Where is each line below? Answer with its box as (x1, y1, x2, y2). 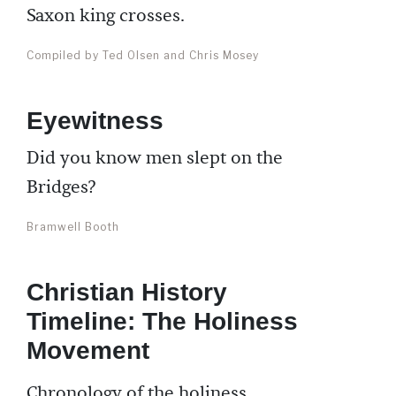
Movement (27, 337, 149, 364)
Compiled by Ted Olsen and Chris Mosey (27, 49, 259, 62)
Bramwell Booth (27, 220, 119, 233)
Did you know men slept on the (27, 147, 283, 170)
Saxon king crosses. (27, 4, 185, 27)
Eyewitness (27, 107, 164, 134)
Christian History (27, 278, 227, 306)
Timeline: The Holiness (27, 308, 298, 335)
